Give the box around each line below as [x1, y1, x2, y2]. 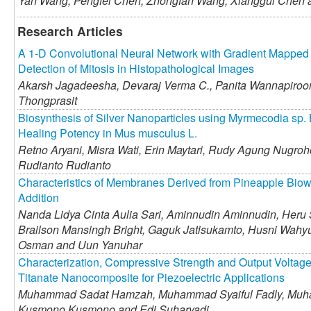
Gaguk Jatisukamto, [145, 221, 245, 238]
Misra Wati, [85, 142, 142, 158]
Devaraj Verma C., [119, 77, 212, 94]
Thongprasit [18, 92, 77, 109]
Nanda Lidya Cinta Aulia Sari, [18, 206, 164, 223]
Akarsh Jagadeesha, [18, 77, 119, 94]
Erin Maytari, [142, 142, 205, 158]
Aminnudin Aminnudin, [164, 206, 279, 223]
